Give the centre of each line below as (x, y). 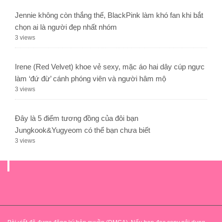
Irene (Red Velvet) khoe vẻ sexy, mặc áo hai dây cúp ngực (110, 67)
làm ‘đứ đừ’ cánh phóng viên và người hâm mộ (90, 79)
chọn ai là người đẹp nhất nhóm (66, 27)
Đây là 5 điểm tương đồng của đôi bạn (77, 118)
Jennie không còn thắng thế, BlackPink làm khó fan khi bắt (109, 15)
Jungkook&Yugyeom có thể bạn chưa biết (83, 130)
